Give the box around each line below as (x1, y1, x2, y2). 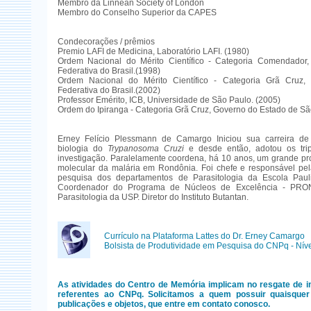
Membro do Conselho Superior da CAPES (57, 8, 217, 17)
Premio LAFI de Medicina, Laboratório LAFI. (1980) (57, 47, 249, 56)
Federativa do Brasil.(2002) (57, 85, 160, 95)
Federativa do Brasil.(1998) (57, 66, 160, 76)
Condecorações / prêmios (57, 37, 155, 47)
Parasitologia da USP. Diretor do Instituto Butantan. (57, 192, 249, 202)
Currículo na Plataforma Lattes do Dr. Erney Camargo (103, 231, 305, 241)
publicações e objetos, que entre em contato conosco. (57, 299, 270, 309)
